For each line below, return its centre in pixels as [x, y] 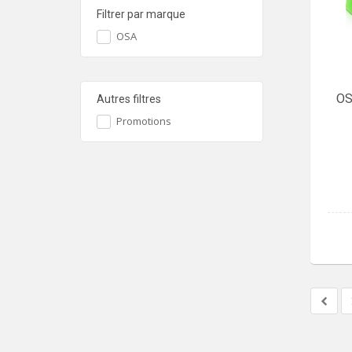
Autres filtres [129, 99]
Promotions [144, 121]
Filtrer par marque [141, 14]
